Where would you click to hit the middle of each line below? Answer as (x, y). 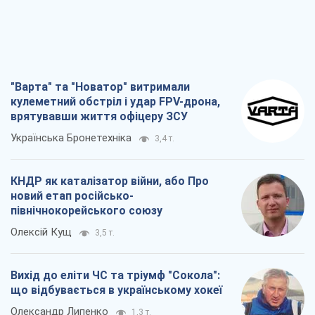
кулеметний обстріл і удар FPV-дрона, (115, 102)
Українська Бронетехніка (71, 138)
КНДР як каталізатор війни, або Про (110, 181)
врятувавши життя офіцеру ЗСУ (99, 117)
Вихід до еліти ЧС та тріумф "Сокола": (115, 276)
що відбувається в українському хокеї (116, 290)
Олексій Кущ (41, 232)
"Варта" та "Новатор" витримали (100, 87)
